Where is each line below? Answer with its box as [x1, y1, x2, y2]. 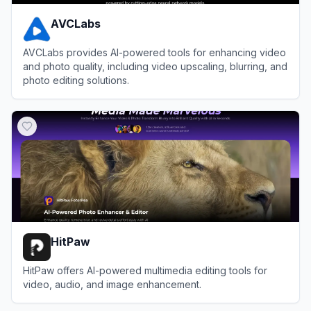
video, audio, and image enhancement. [23, 278, 201, 290]
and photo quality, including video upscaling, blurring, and [23, 60, 287, 72]
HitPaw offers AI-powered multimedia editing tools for [23, 264, 267, 276]
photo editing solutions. [23, 74, 129, 86]
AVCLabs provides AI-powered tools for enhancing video [23, 46, 286, 58]
